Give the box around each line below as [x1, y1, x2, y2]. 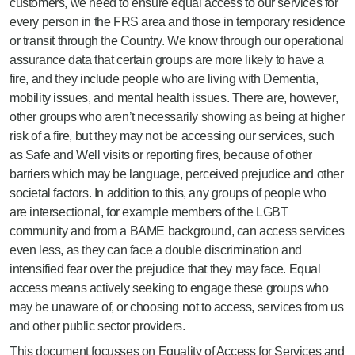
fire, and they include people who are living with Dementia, [10, 72, 319, 86]
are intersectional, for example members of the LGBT [10, 205, 288, 219]
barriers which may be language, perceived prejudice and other [10, 167, 344, 181]
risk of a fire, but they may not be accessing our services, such [10, 129, 334, 143]
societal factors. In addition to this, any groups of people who [10, 186, 326, 200]
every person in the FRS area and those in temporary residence [10, 15, 345, 29]
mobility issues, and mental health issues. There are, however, [10, 91, 338, 105]
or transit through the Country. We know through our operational [10, 34, 344, 48]
